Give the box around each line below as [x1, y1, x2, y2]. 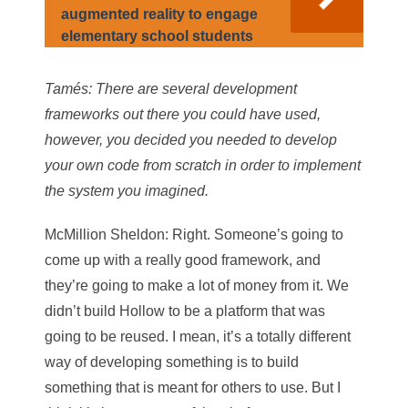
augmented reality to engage [61, 5, 258, 22]
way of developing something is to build [45, 353, 299, 370]
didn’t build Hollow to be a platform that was [45, 302, 325, 319]
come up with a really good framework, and [45, 251, 321, 268]
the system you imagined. [45, 182, 209, 199]
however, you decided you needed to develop [45, 131, 337, 148]
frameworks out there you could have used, [45, 106, 321, 122]
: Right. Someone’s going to [165, 226, 343, 242]
